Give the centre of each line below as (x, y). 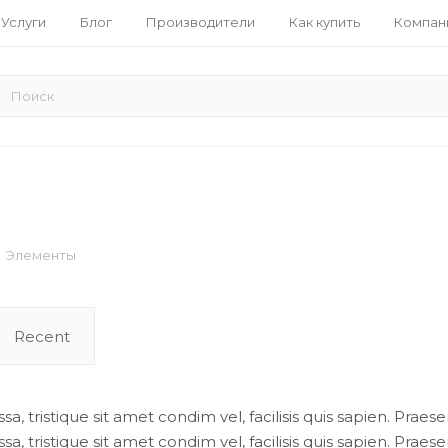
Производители (200, 21)
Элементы (41, 255)
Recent (42, 336)
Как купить (324, 21)
